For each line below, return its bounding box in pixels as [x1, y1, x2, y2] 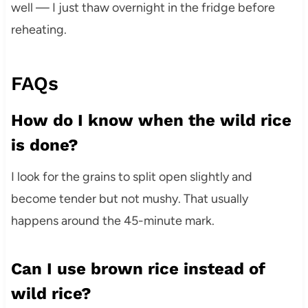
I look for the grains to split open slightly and [10, 169, 252, 185]
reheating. [10, 22, 67, 38]
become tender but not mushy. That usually [10, 191, 248, 207]
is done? [10, 135, 78, 155]
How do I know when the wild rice [10, 111, 291, 131]
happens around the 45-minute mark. [10, 213, 214, 229]
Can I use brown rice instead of [10, 259, 265, 279]
